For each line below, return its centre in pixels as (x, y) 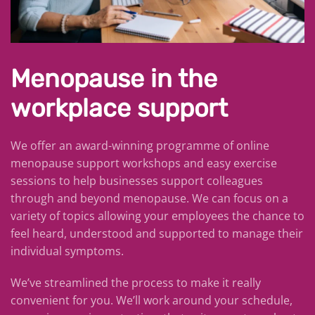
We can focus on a (240, 199)
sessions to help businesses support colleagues (137, 181)
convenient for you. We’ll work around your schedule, (152, 301)
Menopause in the (114, 79)
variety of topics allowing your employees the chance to (157, 216)
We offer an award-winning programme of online (140, 146)
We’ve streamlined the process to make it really (136, 283)
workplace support (119, 109)
